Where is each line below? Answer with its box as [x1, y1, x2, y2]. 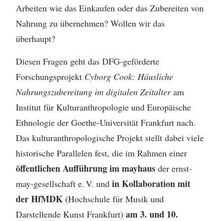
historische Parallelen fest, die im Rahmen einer [16, 147, 187, 159]
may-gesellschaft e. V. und [16, 177, 112, 189]
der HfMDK [16, 192, 63, 205]
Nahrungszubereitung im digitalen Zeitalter [16, 85, 171, 98]
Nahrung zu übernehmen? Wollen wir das [16, 17, 165, 30]
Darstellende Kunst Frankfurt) [16, 208, 126, 220]
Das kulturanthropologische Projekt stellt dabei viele [16, 131, 204, 144]
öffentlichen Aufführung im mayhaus [16, 161, 156, 175]
